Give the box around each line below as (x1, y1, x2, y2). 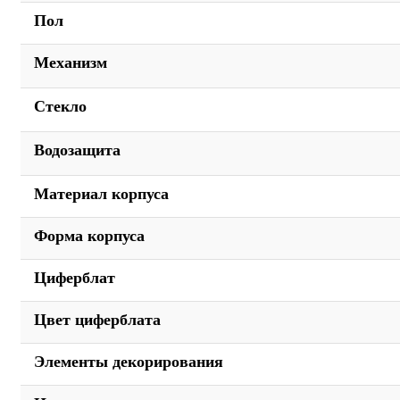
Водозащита (34, 141, 121, 160)
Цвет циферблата (34, 311, 161, 329)
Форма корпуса (34, 227, 145, 246)
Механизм (34, 54, 107, 72)
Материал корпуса (34, 185, 169, 204)
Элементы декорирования (34, 353, 223, 371)
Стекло (34, 97, 87, 116)
